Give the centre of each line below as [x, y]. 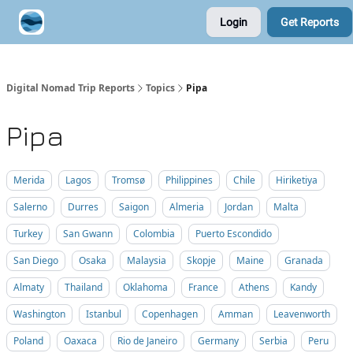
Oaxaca [80, 341]
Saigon [134, 207]
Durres [83, 207]
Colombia [154, 234]
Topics [160, 88]
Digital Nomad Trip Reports [71, 88]
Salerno [30, 207]
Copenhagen [170, 314]
